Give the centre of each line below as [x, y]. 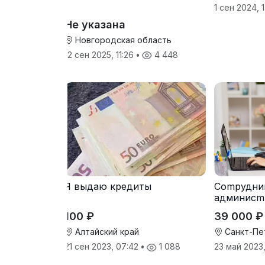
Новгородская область [122, 40]
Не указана [95, 25]
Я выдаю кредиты [108, 187]
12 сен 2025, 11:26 [100, 55]
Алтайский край [106, 232]
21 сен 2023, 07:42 [103, 247]
